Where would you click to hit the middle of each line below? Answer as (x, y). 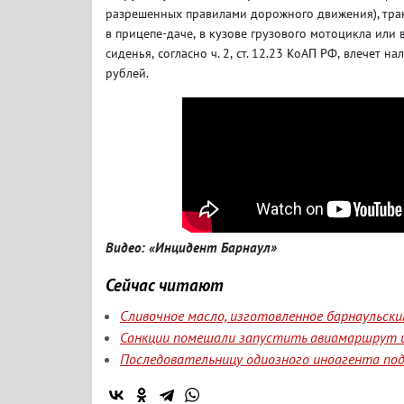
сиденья (129, 53)
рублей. (127, 73)
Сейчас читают (165, 285)
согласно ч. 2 (194, 53)
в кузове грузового (255, 33)
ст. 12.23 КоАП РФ (287, 53)
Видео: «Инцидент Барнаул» (191, 248)
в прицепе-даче (149, 33)
